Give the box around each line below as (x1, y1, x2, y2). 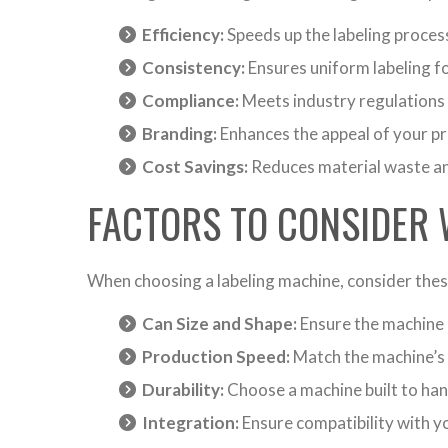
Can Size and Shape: (142, 313, 297, 335)
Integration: (142, 412, 239, 434)
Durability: (142, 379, 224, 401)
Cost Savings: (142, 156, 248, 178)
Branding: (142, 123, 217, 145)
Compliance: (142, 90, 239, 112)
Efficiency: (142, 24, 224, 46)
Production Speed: (142, 346, 290, 368)
